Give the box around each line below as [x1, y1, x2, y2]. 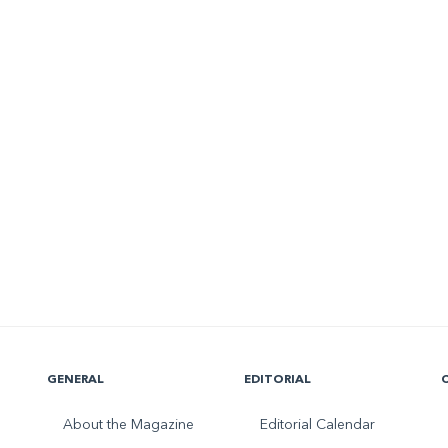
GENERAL [47, 374, 105, 387]
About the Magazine [63, 418, 195, 433]
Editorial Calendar [259, 418, 375, 433]
